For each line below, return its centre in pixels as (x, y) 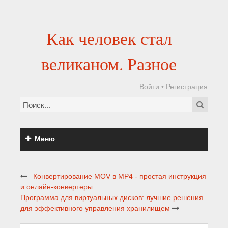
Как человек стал (109, 38)
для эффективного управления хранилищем (95, 208)
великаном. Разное (109, 64)
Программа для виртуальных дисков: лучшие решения (112, 197)
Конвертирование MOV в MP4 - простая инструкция (120, 176)
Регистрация (187, 87)
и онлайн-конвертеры (56, 187)
